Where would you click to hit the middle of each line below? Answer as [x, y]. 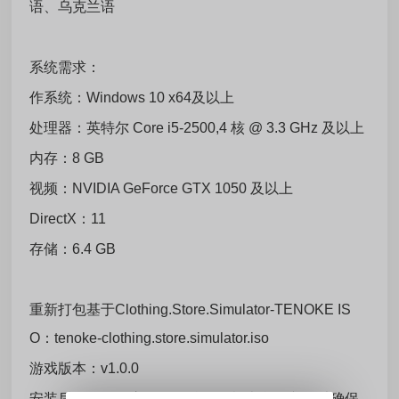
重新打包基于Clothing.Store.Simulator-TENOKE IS [191, 309]
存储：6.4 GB [73, 249]
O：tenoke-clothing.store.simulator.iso [150, 338]
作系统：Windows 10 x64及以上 [132, 98]
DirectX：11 [68, 219]
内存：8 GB [67, 158]
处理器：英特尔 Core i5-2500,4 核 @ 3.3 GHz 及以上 [197, 128]
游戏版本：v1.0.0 [85, 368]
